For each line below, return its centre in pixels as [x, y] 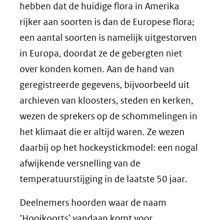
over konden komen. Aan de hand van [97, 69]
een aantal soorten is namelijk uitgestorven [108, 38]
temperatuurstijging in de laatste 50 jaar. [103, 179]
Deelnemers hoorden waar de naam [93, 203]
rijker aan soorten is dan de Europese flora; [107, 22]
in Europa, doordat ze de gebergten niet [101, 53]
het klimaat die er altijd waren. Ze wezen [102, 132]
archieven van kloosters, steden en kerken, [107, 100]
